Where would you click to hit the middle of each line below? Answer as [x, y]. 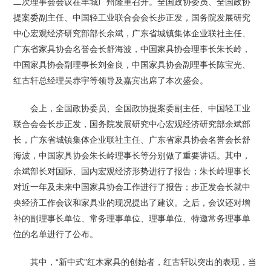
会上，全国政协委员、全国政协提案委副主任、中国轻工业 [132, 108]
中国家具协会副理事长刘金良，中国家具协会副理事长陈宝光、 [132, 64]
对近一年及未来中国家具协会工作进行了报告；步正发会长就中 [132, 187]
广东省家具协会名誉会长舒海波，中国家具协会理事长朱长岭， [132, 49]
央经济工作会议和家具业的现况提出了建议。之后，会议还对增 [132, 202]
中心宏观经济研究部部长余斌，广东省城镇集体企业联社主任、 [132, 33]
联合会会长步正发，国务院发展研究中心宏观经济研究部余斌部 [132, 124]
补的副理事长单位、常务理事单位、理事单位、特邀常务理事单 [132, 218]
